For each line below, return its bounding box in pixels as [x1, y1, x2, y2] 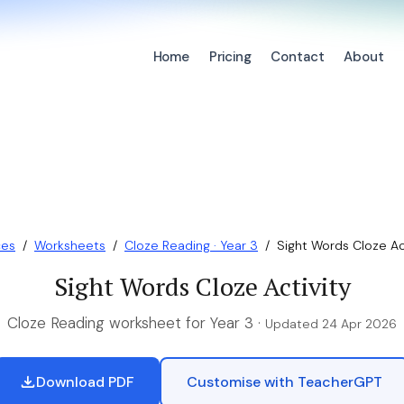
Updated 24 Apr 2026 [265, 316, 397, 332]
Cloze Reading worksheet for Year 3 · [7, 313, 265, 333]
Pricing [208, 48, 252, 67]
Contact [271, 48, 325, 67]
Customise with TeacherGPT [187, 372, 382, 391]
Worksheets [34, 237, 106, 253]
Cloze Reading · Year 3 [124, 237, 258, 253]
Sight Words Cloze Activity [53, 270, 351, 303]
